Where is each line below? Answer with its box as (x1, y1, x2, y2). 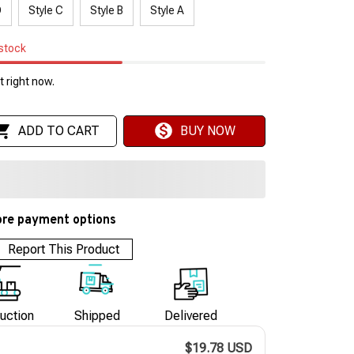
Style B (90, 3, 123, 17)
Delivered (164, 308, 217, 324)
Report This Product (8, 241, 120, 257)
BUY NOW (179, 123, 235, 139)
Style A (150, 3, 184, 17)
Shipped (74, 308, 120, 324)
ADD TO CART (17, 123, 100, 139)
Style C (28, 3, 63, 17)
